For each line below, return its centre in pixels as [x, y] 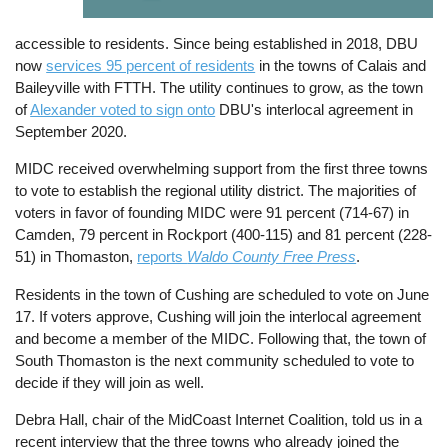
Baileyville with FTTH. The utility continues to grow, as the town [219, 88]
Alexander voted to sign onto [123, 110]
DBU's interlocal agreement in [314, 110]
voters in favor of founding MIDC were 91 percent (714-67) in [212, 213]
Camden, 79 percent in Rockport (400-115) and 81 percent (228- [224, 235]
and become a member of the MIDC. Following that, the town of [221, 338]
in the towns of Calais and [341, 66]
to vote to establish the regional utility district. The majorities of [216, 191]
